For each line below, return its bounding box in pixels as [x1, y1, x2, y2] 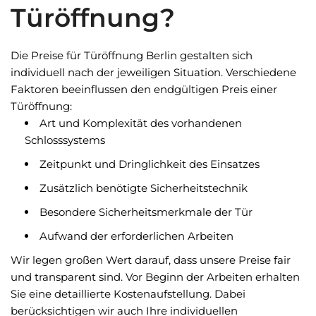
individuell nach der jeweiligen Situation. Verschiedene [11, 66, 296, 79]
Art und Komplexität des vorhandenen [39, 116, 242, 130]
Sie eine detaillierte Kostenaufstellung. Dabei [11, 287, 245, 300]
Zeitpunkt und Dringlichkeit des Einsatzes [39, 157, 260, 171]
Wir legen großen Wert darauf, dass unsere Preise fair [11, 253, 291, 267]
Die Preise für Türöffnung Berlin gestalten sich [11, 49, 253, 62]
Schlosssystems [25, 133, 105, 147]
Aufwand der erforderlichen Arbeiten [39, 229, 233, 243]
